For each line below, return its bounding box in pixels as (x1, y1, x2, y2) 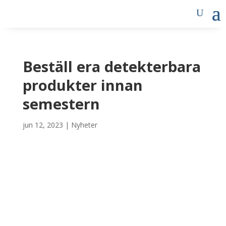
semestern (22, 93, 100, 114)
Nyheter (71, 120, 97, 130)
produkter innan (22, 75, 143, 95)
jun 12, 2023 (22, 120, 63, 130)
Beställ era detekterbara (22, 56, 201, 76)
